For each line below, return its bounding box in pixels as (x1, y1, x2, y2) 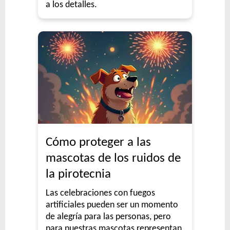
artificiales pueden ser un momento (46, 200, 178, 210)
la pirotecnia (46, 167, 111, 181)
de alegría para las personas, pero (46, 212, 171, 222)
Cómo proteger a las (46, 136, 151, 149)
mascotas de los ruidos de (46, 151, 181, 165)
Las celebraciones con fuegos (46, 188, 155, 198)
